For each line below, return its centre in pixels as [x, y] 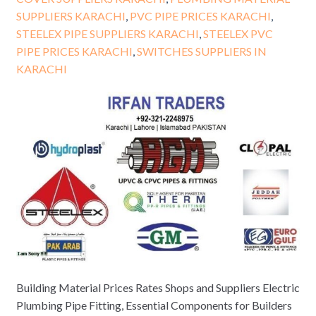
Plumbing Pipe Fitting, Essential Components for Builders [154, 305]
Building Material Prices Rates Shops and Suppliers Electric [158, 287]
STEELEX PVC [238, 34]
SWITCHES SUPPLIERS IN [201, 51]
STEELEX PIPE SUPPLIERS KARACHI [107, 34]
